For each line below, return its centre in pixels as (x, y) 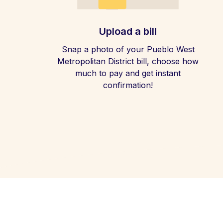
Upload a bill (128, 31)
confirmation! (128, 85)
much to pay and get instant (128, 73)
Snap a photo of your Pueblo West (128, 49)
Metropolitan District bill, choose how (128, 61)
